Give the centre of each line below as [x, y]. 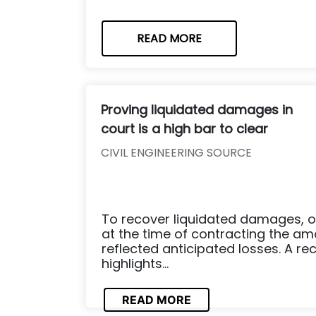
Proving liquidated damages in [197, 109]
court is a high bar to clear [184, 128]
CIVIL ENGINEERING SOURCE [176, 152]
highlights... [135, 263]
